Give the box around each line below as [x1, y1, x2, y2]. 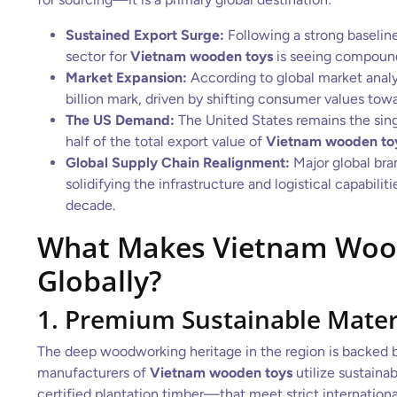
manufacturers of [37, 364, 150, 381]
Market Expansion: [66, 69, 187, 86]
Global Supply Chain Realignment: [66, 154, 290, 171]
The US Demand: [66, 112, 175, 128]
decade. [66, 197, 115, 214]
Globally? [37, 261, 162, 300]
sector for [66, 48, 130, 65]
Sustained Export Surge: [66, 27, 224, 43]
